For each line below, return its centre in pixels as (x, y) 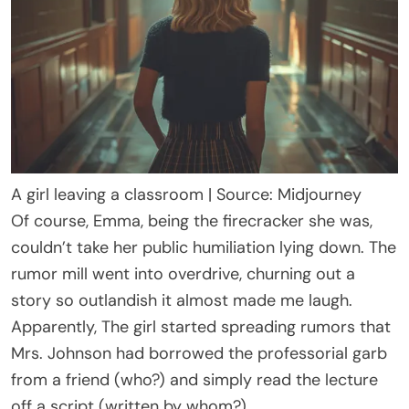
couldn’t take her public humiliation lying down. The (204, 247)
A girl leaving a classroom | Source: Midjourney (186, 194)
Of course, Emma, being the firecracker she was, (192, 220)
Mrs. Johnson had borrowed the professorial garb (199, 353)
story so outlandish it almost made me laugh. (182, 300)
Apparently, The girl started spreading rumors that (201, 326)
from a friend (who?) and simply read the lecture (194, 379)
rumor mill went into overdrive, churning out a (183, 273)
